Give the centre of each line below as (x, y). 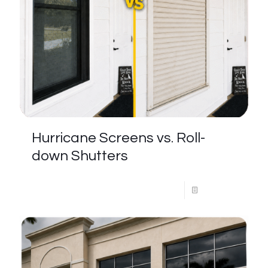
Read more (220, 190)
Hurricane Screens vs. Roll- (118, 138)
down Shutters (80, 156)
